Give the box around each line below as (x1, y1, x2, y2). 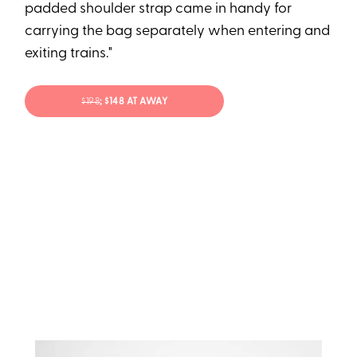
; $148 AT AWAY (100, 97, 168, 108)
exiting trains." (25, 45, 113, 61)
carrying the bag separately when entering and (25, 23, 331, 39)
